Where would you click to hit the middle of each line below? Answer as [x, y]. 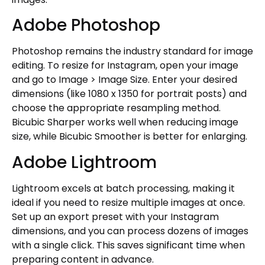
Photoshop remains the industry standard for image [132, 51]
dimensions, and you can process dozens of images [130, 231]
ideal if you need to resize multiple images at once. [128, 202]
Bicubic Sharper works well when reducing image [125, 122]
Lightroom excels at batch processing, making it [123, 188]
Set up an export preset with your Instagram [115, 216]
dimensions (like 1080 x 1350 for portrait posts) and [129, 94]
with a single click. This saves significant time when [128, 245]
